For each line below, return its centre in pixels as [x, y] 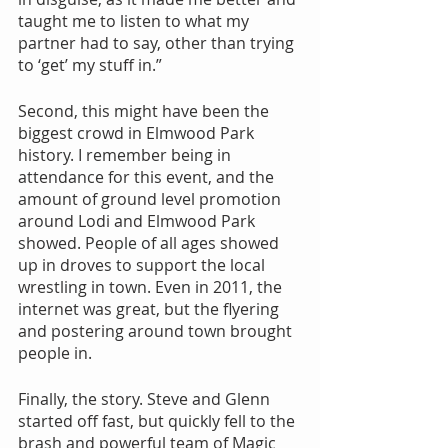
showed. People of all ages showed [150, 242]
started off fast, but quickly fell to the [158, 420]
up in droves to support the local [143, 264]
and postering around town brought [157, 330]
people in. [55, 352]
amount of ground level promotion [151, 198]
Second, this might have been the [145, 110]
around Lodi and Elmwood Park [138, 220]
